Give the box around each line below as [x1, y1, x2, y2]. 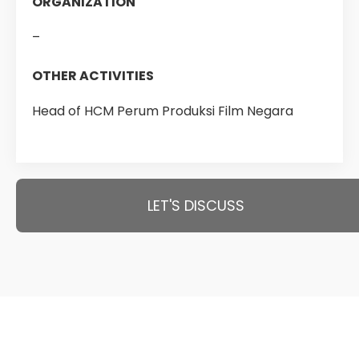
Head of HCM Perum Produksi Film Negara [32, 102, 293, 120]
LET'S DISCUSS [147, 196, 244, 216]
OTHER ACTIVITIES [32, 67, 154, 85]
